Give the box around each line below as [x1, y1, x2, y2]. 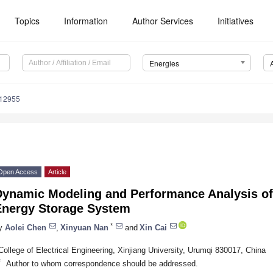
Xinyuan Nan [60, 222, 108, 232]
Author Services [132, 15, 194, 27]
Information [64, 15, 108, 27]
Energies [149, 58, 179, 69]
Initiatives [218, 15, 254, 27]
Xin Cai [140, 222, 167, 232]
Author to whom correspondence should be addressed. [5, 258, 198, 268]
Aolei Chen [5, 222, 46, 232]
